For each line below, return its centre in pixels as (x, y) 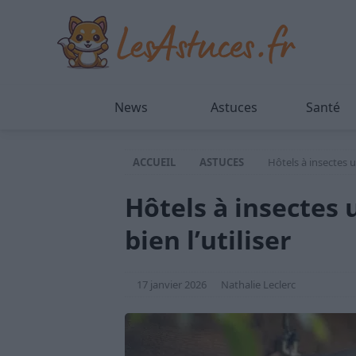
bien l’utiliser (208, 240)
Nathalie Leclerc (258, 284)
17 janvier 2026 (172, 284)
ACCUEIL (154, 162)
